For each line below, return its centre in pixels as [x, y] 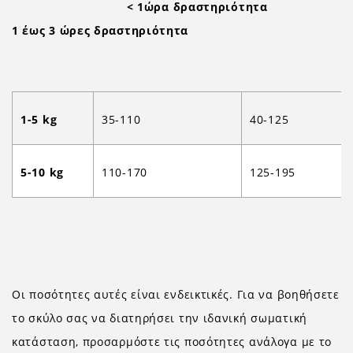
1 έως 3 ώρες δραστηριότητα [100, 30]
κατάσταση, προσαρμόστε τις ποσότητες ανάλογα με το [172, 342]
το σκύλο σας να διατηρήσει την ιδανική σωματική [160, 318]
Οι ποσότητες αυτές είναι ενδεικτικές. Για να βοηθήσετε [176, 294]
